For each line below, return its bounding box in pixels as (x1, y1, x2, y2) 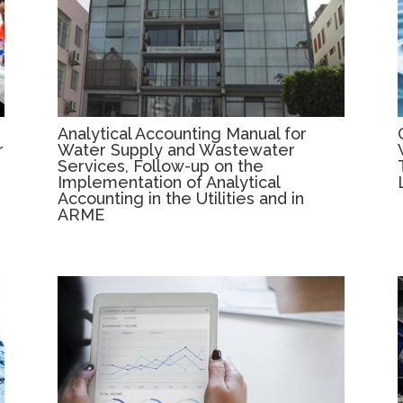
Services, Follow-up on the (58, 157, 264, 176)
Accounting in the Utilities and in (58, 189, 305, 209)
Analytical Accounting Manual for (58, 124, 308, 144)
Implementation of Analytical (58, 173, 281, 193)
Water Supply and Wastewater (58, 140, 296, 160)
